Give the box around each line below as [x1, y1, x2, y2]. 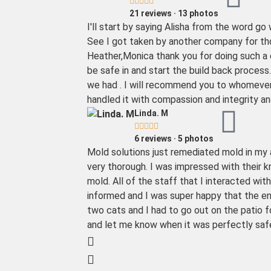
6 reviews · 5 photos [134, 134, 214, 144]
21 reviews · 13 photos [129, 8, 218, 19]
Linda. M [134, 108, 168, 119]
